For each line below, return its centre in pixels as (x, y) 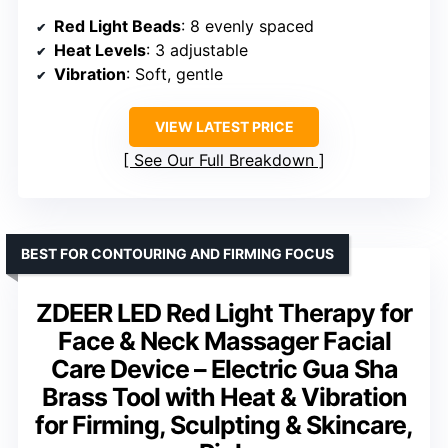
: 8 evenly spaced (247, 25)
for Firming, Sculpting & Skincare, (224, 424)
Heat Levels (100, 49)
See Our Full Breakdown (224, 159)
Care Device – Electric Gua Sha (224, 368)
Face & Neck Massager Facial (224, 340)
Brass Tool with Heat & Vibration (224, 396)
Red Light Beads (117, 25)
